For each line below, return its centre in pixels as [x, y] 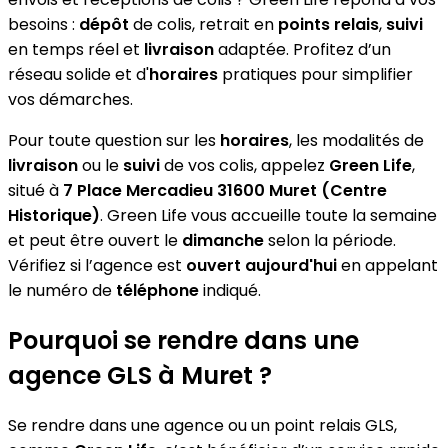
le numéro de [62, 290]
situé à [35, 190]
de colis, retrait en [203, 24]
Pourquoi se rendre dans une [183, 340]
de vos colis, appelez [244, 165]
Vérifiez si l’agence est [97, 265]
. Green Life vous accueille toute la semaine [268, 215]
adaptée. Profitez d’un [302, 49]
